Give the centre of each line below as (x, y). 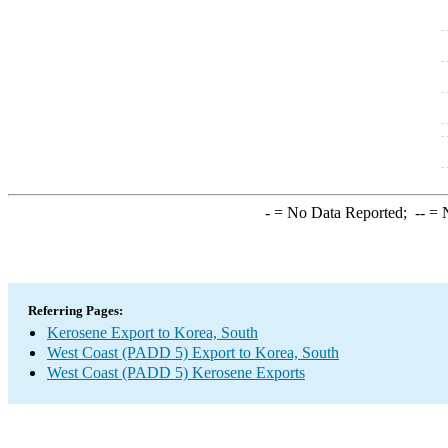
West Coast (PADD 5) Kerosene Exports (176, 372)
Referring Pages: (75, 310)
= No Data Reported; (342, 212)
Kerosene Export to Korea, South (152, 332)
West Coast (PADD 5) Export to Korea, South (193, 352)
